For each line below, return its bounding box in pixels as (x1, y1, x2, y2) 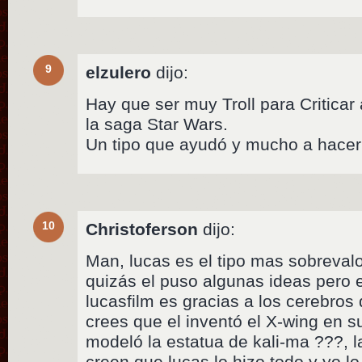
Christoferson (86, 220, 199, 239)
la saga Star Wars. (86, 115, 229, 134)
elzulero (86, 63, 152, 82)
